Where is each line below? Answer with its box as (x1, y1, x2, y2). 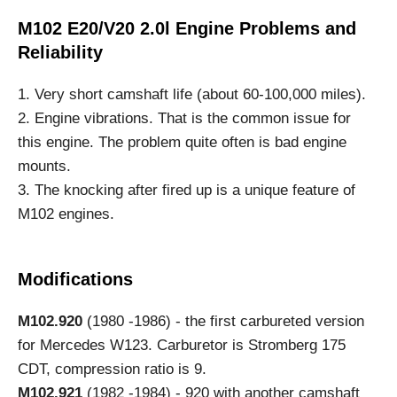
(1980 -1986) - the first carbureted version (82, 313, 364, 331)
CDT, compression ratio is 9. (18, 361, 206, 378)
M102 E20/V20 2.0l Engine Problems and (18, 19, 356, 39)
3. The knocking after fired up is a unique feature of (18, 182, 355, 199)
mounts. (18, 158, 71, 175)
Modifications (18, 269, 133, 290)
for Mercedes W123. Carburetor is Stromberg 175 (18, 337, 346, 354)
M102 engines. (18, 206, 114, 223)
